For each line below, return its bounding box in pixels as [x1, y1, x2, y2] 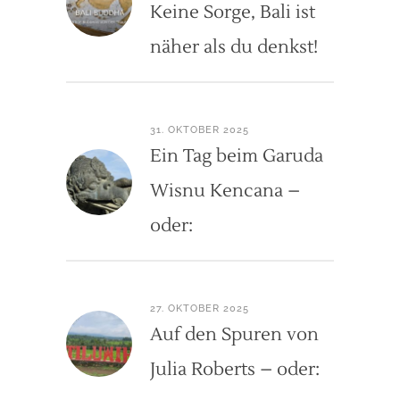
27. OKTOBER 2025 [150, 302, 249, 314]
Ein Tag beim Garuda [150, 144, 323, 168]
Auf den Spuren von [150, 322, 319, 346]
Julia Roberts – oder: [150, 357, 320, 381]
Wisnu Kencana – [150, 179, 300, 203]
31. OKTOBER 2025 [150, 123, 249, 136]
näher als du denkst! [150, 35, 318, 59]
